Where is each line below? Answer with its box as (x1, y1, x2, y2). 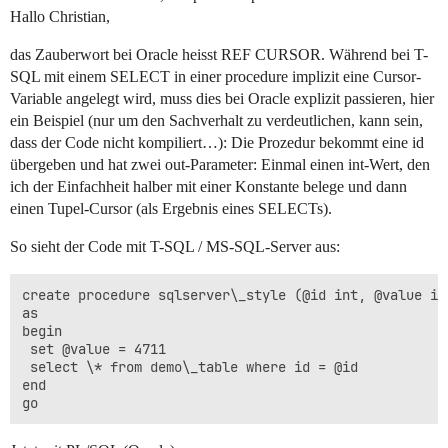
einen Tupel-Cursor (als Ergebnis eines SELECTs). (10, 200, 332, 218)
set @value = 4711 (22, 340, 166, 359)
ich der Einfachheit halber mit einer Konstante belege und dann (10, 178, 407, 196)
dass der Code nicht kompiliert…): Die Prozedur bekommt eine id (10, 134, 424, 152)
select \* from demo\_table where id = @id (22, 358, 358, 377)
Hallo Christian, (10, 8, 110, 26)
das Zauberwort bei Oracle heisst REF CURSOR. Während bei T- (10, 46, 428, 64)
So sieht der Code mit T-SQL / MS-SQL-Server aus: (10, 238, 340, 256)
